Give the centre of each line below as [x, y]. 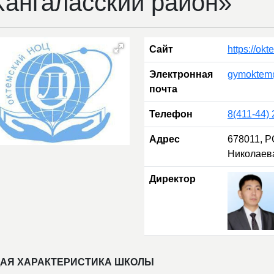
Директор [172, 179]
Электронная [181, 74]
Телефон [171, 114]
